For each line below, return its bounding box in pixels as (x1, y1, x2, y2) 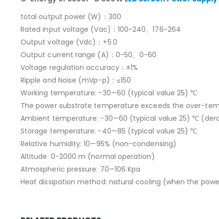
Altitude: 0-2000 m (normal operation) (21, 152, 155, 162)
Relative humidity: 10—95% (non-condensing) (21, 139, 176, 149)
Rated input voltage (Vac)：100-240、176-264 (21, 24, 181, 35)
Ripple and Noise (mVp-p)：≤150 (21, 75, 131, 86)
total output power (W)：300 (21, 12, 121, 22)
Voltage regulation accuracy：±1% (21, 63, 138, 73)
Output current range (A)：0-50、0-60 (21, 50, 157, 60)
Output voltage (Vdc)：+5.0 (21, 37, 117, 47)
